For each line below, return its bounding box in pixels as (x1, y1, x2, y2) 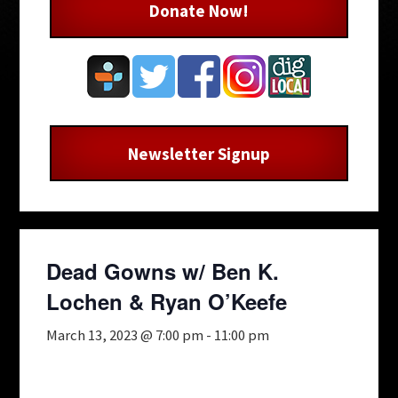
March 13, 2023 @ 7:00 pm (46, 325, 204, 345)
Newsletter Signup (127, 142, 270, 164)
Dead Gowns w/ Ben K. (46, 255, 280, 286)
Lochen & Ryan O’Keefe (46, 285, 288, 316)
